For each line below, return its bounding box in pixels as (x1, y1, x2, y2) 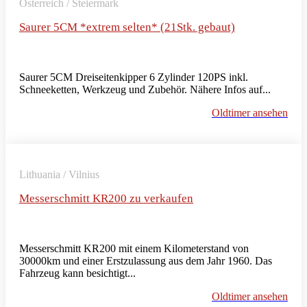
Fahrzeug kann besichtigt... (19, 267, 136, 279)
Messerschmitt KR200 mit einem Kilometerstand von (19, 242, 249, 254)
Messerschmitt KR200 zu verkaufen (19, 191, 193, 205)
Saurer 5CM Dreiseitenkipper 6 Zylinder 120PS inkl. (19, 71, 248, 83)
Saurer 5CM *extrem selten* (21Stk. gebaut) (19, 20, 235, 34)
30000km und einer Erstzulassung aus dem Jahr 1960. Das (19, 254, 272, 267)
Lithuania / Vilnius (19, 168, 99, 180)
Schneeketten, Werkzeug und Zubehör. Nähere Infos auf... (19, 83, 271, 95)
